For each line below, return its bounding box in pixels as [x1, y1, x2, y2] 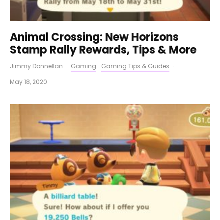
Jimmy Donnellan [10, 62, 63, 71]
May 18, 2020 [10, 78, 47, 86]
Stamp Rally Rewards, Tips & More [10, 42, 196, 58]
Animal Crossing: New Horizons [10, 29, 179, 45]
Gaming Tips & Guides [101, 62, 169, 71]
